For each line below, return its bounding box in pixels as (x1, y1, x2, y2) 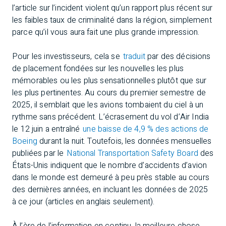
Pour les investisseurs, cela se (12, 50, 122, 63)
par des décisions (145, 50, 211, 63)
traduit (123, 50, 145, 63)
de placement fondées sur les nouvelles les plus (12, 63, 184, 75)
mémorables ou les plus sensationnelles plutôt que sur (12, 75, 206, 87)
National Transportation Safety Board (67, 147, 198, 159)
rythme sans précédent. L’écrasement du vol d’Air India (12, 111, 209, 123)
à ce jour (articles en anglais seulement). (12, 196, 155, 208)
